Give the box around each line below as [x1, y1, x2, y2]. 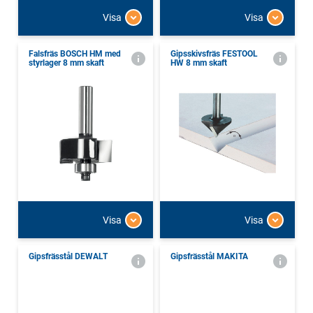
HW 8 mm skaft [170, 58, 227, 68]
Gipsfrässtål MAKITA [170, 252, 248, 262]
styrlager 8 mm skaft [29, 58, 104, 68]
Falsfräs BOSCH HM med [29, 49, 121, 59]
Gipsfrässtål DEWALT [29, 252, 108, 262]
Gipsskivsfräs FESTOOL [170, 49, 258, 59]
